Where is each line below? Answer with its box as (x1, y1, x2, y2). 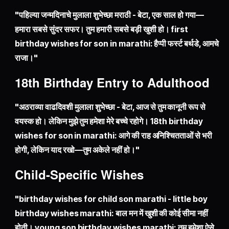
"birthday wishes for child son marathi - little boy (15, 194, 208, 204)
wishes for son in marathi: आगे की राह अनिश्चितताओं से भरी (15, 130, 212, 141)
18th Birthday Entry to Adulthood (15, 74, 210, 91)
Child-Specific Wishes (15, 166, 144, 184)
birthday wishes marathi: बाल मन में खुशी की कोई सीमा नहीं (15, 208, 208, 219)
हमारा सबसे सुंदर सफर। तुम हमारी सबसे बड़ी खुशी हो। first (15, 24, 189, 35)
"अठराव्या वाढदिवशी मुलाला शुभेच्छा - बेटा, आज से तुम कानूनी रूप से (15, 102, 206, 112)
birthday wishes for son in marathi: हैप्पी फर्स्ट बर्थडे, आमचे (15, 38, 219, 49)
